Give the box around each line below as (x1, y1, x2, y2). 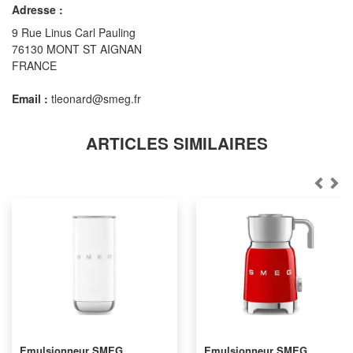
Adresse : (12, 2, 63, 17)
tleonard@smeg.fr (48, 91, 141, 106)
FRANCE (12, 58, 57, 73)
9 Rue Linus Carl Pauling (12, 24, 136, 40)
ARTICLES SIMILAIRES (85, 132, 268, 154)
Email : (12, 91, 48, 106)
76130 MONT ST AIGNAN (12, 41, 142, 57)
